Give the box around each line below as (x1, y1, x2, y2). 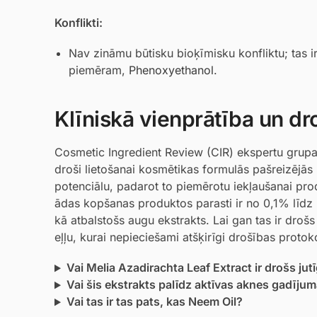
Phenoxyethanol (129, 63, 214, 78)
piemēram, (69, 63, 129, 78)
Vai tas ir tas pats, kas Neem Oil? (66, 294, 243, 309)
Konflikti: (54, 15, 103, 30)
